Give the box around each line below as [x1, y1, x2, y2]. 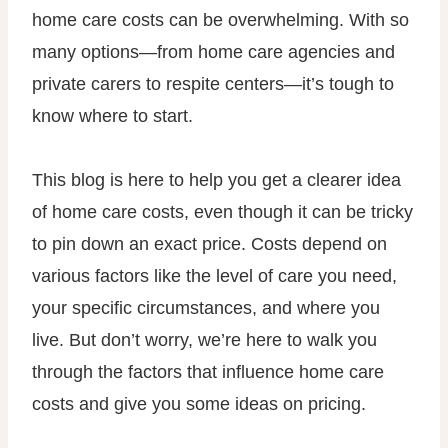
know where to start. [32, 106, 193, 126]
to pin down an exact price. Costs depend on [32, 234, 387, 254]
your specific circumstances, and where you [32, 298, 380, 318]
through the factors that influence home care [32, 362, 384, 382]
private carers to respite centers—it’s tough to [32, 74, 394, 94]
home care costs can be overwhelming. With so [32, 10, 409, 30]
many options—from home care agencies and [32, 42, 395, 62]
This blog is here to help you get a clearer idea [32, 170, 401, 190]
